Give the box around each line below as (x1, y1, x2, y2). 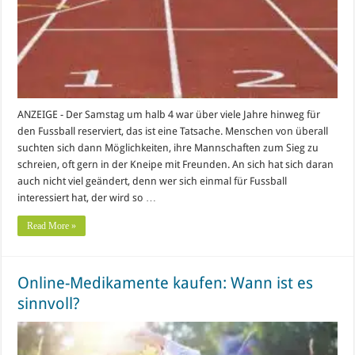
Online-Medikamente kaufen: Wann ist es (17, 273, 314, 293)
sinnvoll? (17, 294, 81, 314)
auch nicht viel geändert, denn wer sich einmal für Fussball (17, 175, 288, 188)
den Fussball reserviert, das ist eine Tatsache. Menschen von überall (17, 125, 329, 138)
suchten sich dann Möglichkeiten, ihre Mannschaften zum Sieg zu (17, 142, 319, 155)
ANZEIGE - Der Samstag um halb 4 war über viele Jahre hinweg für (17, 109, 321, 121)
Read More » (27, 220, 77, 232)
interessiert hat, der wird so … (17, 192, 157, 204)
